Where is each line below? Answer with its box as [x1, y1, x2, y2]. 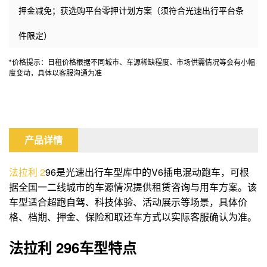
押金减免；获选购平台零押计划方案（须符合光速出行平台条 [18, 4, 244, 17]
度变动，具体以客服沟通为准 [9, 67, 102, 78]
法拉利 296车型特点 [9, 237, 136, 258]
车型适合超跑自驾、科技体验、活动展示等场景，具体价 [9, 195, 247, 209]
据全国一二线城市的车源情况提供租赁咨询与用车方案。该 [9, 180, 257, 194]
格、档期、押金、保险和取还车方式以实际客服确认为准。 [9, 210, 257, 224]
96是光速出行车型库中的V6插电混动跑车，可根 [45, 165, 249, 179]
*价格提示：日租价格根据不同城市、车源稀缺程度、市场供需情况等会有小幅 [9, 57, 255, 67]
